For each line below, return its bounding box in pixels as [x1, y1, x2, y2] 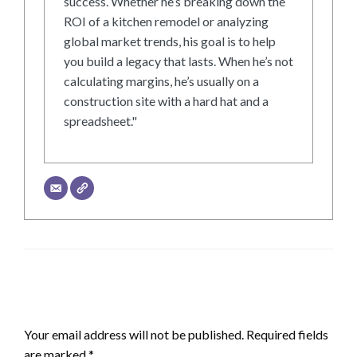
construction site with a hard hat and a [64, 93, 269, 109]
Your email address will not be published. [24, 327, 244, 343]
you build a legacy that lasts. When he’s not [64, 53, 293, 69]
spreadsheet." [64, 113, 137, 129]
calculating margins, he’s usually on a [64, 73, 259, 89]
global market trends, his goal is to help [64, 33, 276, 49]
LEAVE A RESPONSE [24, 298, 153, 316]
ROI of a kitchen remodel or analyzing [64, 14, 269, 29]
